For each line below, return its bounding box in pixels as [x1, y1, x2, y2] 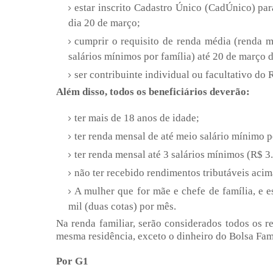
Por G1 [56, 255, 88, 268]
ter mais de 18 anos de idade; [74, 112, 199, 124]
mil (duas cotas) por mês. [68, 200, 176, 213]
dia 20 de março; [68, 17, 140, 29]
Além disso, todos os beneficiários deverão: [56, 86, 250, 98]
